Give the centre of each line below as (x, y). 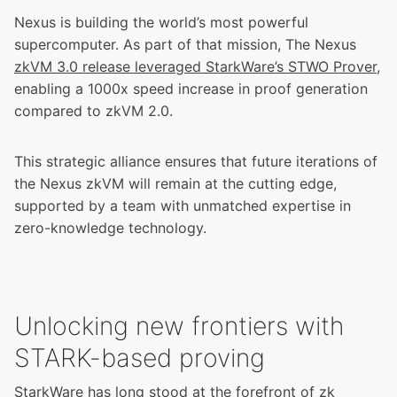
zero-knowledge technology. (110, 228)
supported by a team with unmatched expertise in (183, 206)
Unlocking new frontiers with (179, 326)
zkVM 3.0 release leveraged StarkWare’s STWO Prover (195, 67)
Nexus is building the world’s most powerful (161, 23)
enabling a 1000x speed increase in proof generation (191, 89)
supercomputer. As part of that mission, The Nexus (185, 45)
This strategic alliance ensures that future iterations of (196, 162)
